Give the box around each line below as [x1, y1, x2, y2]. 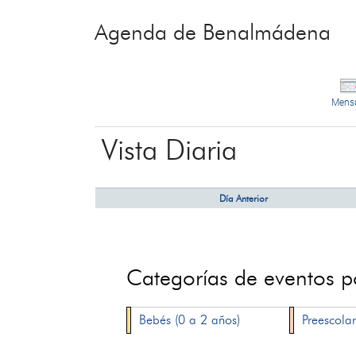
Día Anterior [219, 192, 268, 204]
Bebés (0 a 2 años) [139, 312, 241, 327]
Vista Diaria [101, 132, 237, 167]
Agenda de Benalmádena [95, 18, 331, 45]
